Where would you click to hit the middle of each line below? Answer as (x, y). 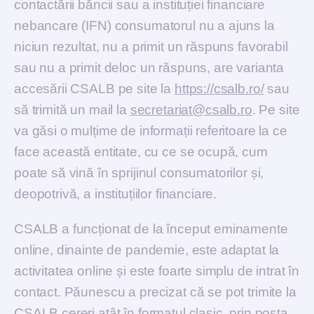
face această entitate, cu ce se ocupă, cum (141, 151)
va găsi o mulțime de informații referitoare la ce (151, 130)
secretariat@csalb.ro (191, 109)
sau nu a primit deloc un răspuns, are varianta (149, 67)
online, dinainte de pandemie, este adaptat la (147, 250)
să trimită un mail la (72, 109)
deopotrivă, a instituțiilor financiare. (116, 193)
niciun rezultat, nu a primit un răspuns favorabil (151, 46)
